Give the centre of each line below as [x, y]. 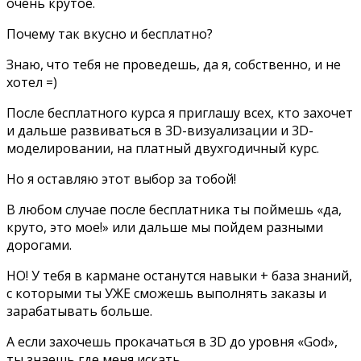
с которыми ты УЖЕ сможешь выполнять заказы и [166, 293]
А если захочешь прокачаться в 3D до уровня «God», [172, 341]
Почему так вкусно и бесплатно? [110, 33]
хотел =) [32, 82]
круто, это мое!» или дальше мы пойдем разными [165, 227]
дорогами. [39, 245]
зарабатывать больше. [79, 311]
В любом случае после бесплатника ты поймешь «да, [174, 209]
